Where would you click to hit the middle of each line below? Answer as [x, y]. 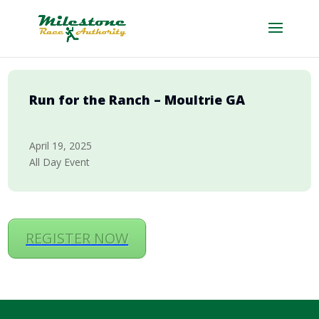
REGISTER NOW [77, 238]
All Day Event [60, 162]
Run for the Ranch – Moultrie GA [137, 100]
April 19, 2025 [61, 146]
